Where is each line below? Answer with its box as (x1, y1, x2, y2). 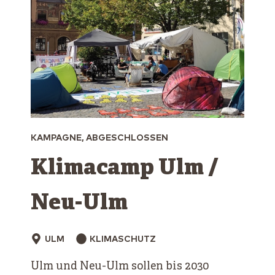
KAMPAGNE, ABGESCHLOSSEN (31, 134, 168, 143)
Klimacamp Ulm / (31, 155, 219, 183)
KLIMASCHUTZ (90, 235, 156, 244)
